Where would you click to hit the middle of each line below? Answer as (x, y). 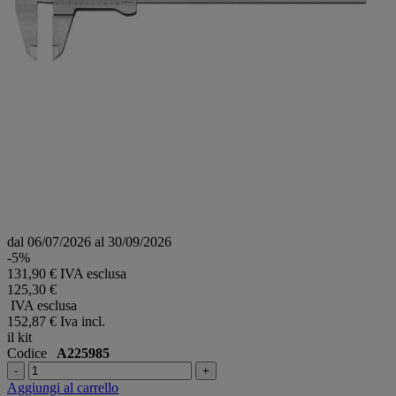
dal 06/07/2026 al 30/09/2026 (89, 241)
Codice (32, 353)
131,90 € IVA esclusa (67, 273)
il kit (19, 337)
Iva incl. (83, 321)
